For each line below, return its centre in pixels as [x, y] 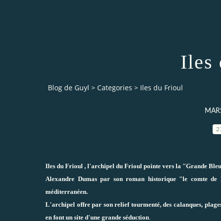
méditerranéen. [67, 191]
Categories [115, 88]
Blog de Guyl [69, 88]
